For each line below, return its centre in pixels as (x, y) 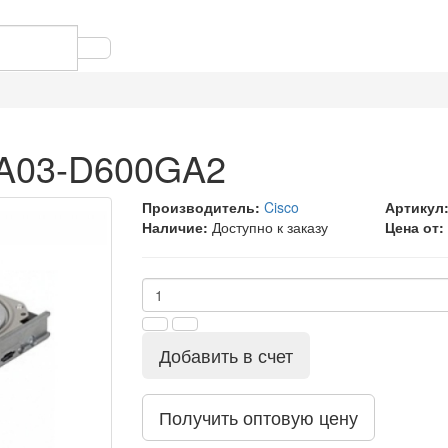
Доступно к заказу (269, 227)
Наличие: (174, 227)
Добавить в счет (225, 355)
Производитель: (200, 207)
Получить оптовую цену (258, 417)
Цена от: (415, 227)
